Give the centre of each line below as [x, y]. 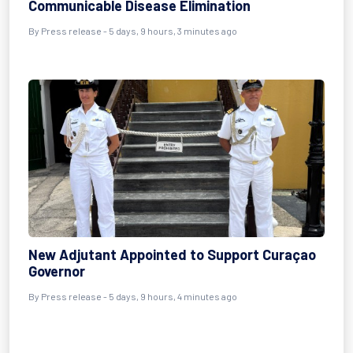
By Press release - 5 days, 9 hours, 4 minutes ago [133, 296]
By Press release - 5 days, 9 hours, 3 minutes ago [133, 31]
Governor [57, 271]
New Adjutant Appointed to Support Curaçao [172, 255]
